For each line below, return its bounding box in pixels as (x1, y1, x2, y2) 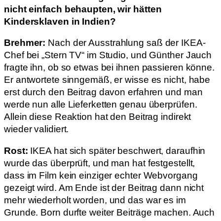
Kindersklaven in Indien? (4, 16, 116, 27)
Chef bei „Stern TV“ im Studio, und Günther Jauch (4, 50, 212, 61)
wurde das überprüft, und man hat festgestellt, (4, 157, 195, 168)
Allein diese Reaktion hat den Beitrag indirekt (4, 111, 191, 122)
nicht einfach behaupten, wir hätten (4, 3, 162, 14)
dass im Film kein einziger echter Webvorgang (4, 170, 198, 181)
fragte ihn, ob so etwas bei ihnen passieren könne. (4, 62, 215, 73)
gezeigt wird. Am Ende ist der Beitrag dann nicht (4, 182, 204, 193)
